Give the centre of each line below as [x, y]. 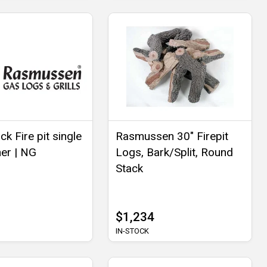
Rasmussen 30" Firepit [172, 136]
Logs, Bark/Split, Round [174, 153]
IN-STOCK [132, 231]
